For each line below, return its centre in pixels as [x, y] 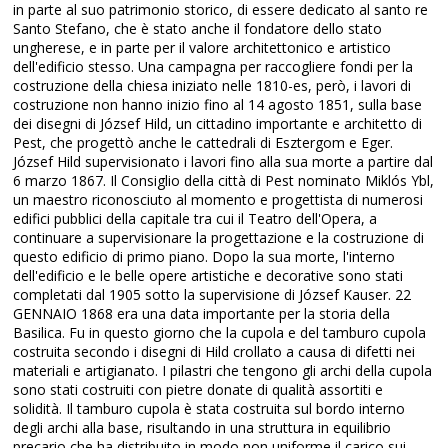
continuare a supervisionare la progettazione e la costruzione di [219, 237]
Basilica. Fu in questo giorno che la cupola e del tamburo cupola [220, 332]
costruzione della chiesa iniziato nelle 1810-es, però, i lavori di [212, 85]
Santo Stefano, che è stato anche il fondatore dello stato [198, 28]
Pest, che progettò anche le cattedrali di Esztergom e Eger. [203, 142]
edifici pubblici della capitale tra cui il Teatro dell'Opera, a [195, 218]
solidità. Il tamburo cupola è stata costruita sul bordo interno [209, 408]
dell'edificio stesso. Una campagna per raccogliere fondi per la [213, 66]
